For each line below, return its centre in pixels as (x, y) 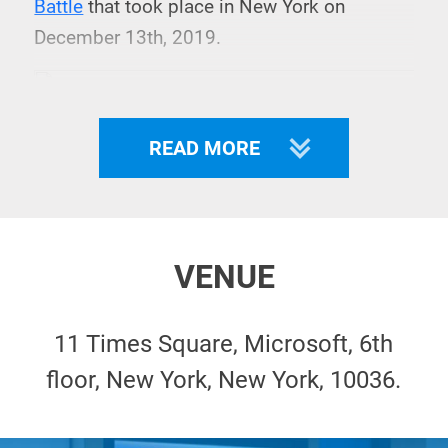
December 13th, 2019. (128, 38)
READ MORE (204, 148)
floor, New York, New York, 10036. (224, 380)
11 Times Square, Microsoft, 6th (224, 344)
